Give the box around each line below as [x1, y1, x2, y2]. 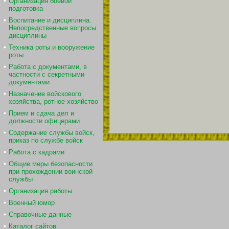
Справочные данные [9, 211, 72, 218]
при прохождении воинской [9, 168, 93, 175]
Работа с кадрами [9, 148, 64, 156]
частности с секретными [9, 71, 84, 78]
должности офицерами [9, 117, 80, 125]
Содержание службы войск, [9, 129, 95, 136]
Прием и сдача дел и [9, 109, 74, 117]
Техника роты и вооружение [9, 43, 95, 51]
